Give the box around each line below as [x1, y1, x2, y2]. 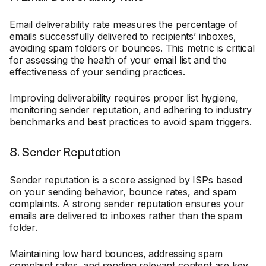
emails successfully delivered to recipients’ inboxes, [9, 30, 236, 42]
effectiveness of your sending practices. [9, 66, 188, 78]
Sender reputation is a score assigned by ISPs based [9, 174, 242, 186]
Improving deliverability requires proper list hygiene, [9, 92, 239, 104]
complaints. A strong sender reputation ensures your [9, 198, 245, 210]
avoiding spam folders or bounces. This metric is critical [9, 42, 255, 54]
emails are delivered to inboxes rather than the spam [9, 210, 242, 221]
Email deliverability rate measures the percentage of [9, 18, 238, 30]
